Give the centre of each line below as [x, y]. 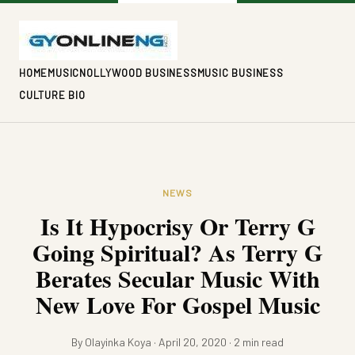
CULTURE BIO [52, 95]
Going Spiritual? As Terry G [177, 252]
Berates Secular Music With [177, 278]
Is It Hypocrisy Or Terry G [177, 226]
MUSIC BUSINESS [240, 73]
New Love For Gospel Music [177, 304]
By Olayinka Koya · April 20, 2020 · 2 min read [177, 342]
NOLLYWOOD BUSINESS [138, 73]
